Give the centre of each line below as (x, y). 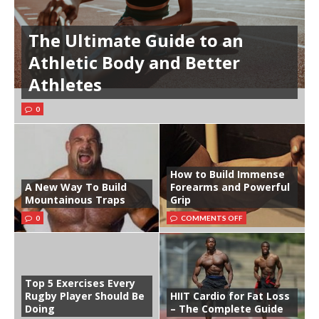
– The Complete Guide (227, 308)
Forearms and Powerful (230, 187)
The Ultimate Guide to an (136, 40)
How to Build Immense (228, 174)
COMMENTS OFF (212, 218)
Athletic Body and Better (134, 62)
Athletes (65, 84)
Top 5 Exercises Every (80, 283)
